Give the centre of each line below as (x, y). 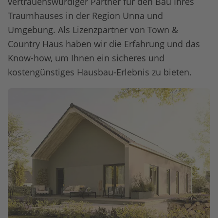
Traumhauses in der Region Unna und (85, 16)
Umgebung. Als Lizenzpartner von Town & (93, 30)
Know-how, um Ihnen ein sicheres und (86, 58)
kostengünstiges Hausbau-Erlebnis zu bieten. (100, 72)
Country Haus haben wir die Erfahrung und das (104, 44)
